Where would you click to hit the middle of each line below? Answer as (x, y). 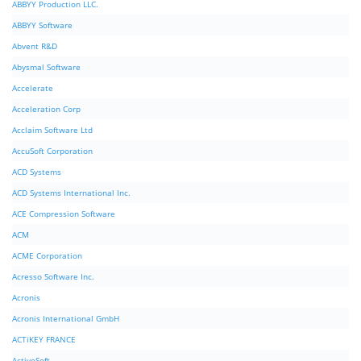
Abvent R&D (35, 46)
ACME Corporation (47, 256)
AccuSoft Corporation (52, 151)
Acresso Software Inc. (53, 277)
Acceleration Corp (46, 109)
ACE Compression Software (64, 214)
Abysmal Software (46, 67)
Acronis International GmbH (66, 319)
